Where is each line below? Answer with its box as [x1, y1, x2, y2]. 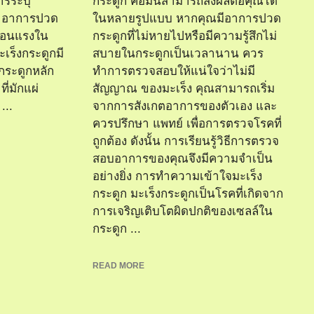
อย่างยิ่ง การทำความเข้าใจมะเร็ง [93, 170, 262, 183]
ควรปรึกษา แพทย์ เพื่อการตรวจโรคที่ [93, 117, 282, 130]
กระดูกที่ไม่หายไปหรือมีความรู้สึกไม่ [93, 29, 277, 43]
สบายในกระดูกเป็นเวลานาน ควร [93, 47, 264, 60]
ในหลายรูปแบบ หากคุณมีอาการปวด [93, 12, 281, 25]
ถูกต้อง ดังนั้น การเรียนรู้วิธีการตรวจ [93, 135, 279, 148]
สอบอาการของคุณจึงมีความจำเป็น [93, 152, 273, 165]
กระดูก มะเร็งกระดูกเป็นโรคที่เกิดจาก [93, 187, 283, 200]
